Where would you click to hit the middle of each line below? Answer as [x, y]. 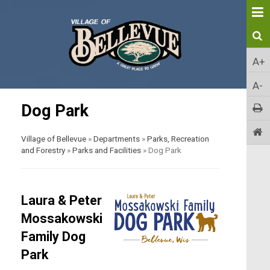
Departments [117, 138]
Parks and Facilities [107, 150]
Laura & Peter [61, 200]
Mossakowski [62, 218]
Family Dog [53, 236]
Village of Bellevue [54, 138]
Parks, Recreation [178, 138]
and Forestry [43, 150]
